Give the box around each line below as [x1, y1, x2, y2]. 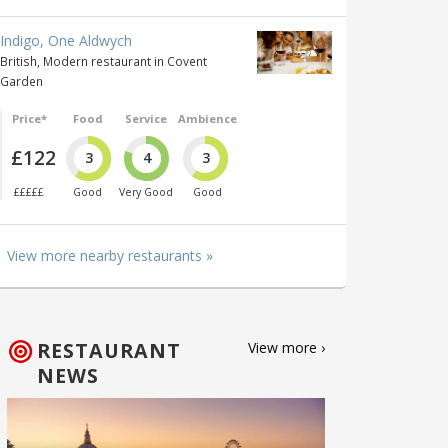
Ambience [177, 111, 237, 127]
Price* [11, 111, 47, 127]
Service [125, 111, 168, 127]
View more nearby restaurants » [7, 246, 213, 266]
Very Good [119, 185, 174, 200]
